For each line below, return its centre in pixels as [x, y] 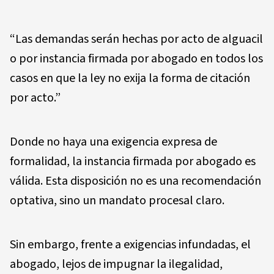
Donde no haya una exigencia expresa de [113, 142]
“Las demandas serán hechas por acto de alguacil [136, 39]
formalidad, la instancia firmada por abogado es [133, 161]
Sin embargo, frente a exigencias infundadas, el [130, 245]
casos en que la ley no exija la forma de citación [130, 78]
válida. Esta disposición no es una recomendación [135, 181]
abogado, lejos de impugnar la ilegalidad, [117, 264]
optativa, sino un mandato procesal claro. [117, 201]
